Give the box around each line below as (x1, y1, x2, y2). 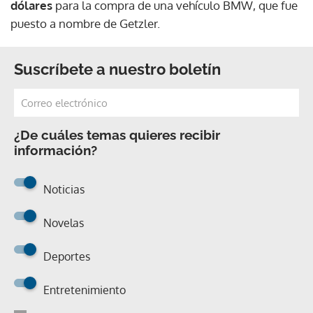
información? (14, 143, 97, 159)
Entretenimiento (43, 283, 126, 298)
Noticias (43, 182, 85, 197)
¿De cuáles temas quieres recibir (14, 127, 220, 143)
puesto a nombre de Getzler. (10, 16, 160, 31)
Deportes (43, 249, 90, 264)
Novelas (43, 216, 84, 231)
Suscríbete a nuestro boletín (14, 60, 221, 79)
